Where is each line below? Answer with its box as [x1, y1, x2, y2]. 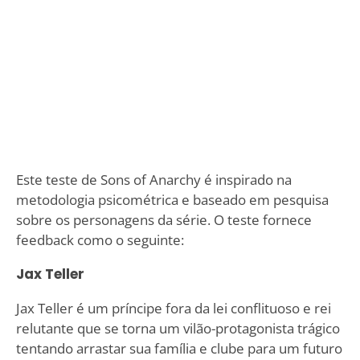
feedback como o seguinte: [15, 230, 184, 249]
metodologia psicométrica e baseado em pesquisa [15, 190, 329, 209]
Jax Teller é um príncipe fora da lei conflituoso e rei [15, 298, 331, 317]
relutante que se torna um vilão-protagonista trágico [15, 318, 340, 337]
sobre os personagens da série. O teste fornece [15, 210, 312, 229]
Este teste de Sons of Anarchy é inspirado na [15, 170, 292, 189]
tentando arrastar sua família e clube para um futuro [15, 338, 342, 358]
